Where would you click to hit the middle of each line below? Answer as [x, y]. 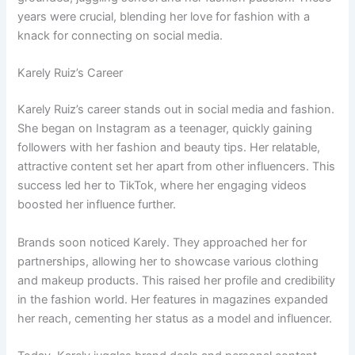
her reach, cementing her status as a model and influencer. [175, 318]
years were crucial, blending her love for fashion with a [164, 17]
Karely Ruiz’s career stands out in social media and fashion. [176, 110]
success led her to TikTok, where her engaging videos [162, 186]
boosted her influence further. [97, 205]
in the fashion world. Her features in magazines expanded [173, 299]
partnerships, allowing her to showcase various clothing [168, 261]
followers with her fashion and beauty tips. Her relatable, [169, 148]
